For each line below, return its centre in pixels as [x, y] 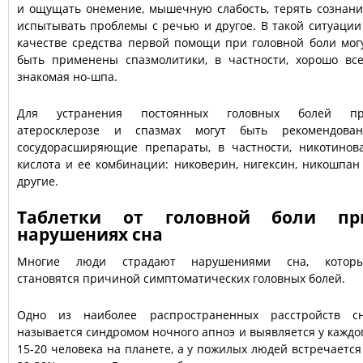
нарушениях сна [90, 234]
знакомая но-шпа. [67, 77]
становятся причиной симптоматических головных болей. [181, 278]
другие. [38, 181]
